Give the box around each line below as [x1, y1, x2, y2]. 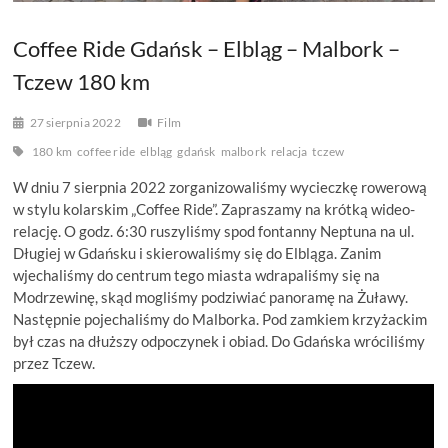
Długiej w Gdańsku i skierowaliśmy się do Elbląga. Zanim [13, 243, 382, 262]
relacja [271, 143, 308, 159]
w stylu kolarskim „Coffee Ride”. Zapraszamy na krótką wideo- [13, 199, 416, 218]
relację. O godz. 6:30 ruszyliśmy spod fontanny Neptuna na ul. [13, 221, 415, 240]
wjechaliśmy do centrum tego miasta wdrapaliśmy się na [13, 265, 381, 284]
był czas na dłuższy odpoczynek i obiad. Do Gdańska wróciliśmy [13, 331, 426, 350]
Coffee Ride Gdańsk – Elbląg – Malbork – [13, 34, 401, 62]
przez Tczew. [13, 353, 96, 372]
